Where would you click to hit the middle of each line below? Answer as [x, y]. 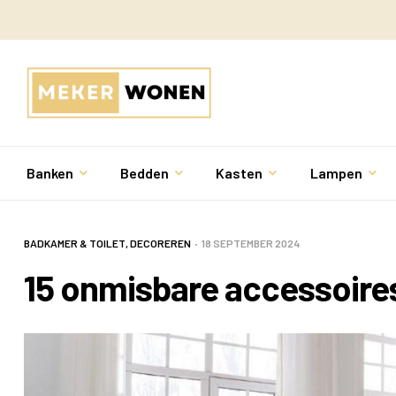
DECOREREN [160, 244]
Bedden [145, 173]
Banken [50, 173]
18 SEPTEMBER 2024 [251, 244]
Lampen [336, 173]
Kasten [240, 173]
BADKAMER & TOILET [75, 244]
